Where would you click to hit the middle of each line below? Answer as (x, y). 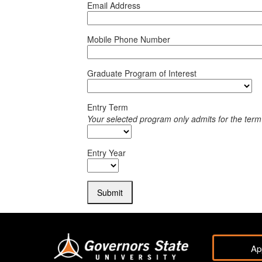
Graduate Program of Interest (142, 73)
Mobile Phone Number (129, 39)
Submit (110, 193)
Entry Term (108, 107)
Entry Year (107, 153)
